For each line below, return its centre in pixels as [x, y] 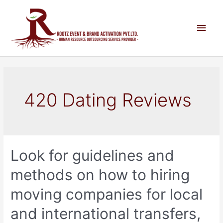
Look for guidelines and [93, 156]
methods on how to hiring [100, 175]
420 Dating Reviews [108, 100]
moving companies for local [107, 194]
